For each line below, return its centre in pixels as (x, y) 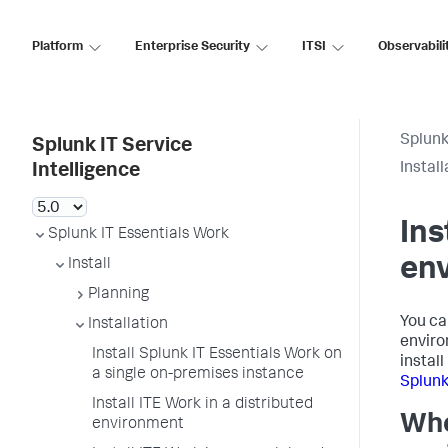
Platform (57, 47)
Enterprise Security (192, 47)
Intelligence (86, 172)
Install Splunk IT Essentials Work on (217, 355)
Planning (118, 295)
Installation (128, 325)
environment (138, 425)
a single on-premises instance (198, 375)
